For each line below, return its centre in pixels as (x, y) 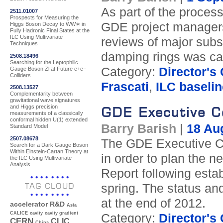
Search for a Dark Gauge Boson (49, 145)
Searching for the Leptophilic (44, 62)
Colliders (20, 75)
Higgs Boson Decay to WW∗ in (48, 24)
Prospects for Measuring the (44, 17)
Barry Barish (138, 129)
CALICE (19, 213)
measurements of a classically (47, 113)
